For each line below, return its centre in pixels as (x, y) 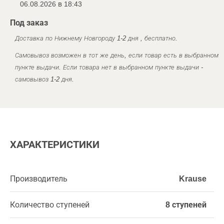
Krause (193, 178)
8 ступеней (186, 204)
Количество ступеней (50, 204)
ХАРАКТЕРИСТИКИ (55, 144)
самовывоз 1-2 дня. (44, 79)
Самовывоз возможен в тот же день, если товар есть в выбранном (117, 55)
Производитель (39, 178)
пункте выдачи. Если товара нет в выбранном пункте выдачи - (109, 67)
